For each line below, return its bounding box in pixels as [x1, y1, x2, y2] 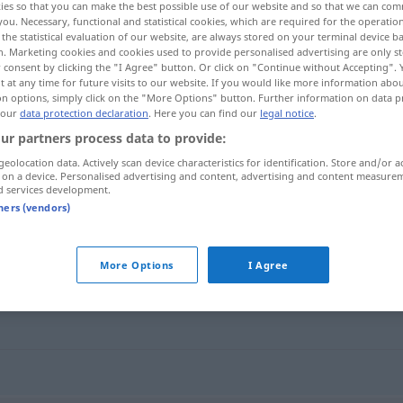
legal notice [260, 105, 314, 120]
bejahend [135, 189, 201, 209]
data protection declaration [20, 105, 148, 120]
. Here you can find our [148, 105, 260, 120]
